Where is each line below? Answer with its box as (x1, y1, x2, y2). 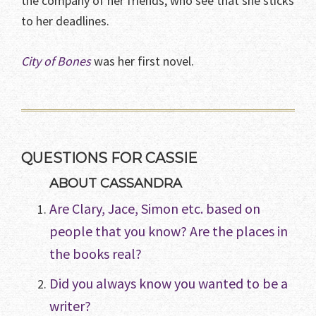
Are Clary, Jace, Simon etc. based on (49, 200, 260, 218)
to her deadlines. (21, 13, 109, 30)
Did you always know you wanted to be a (49, 274, 288, 293)
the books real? (49, 245, 142, 263)
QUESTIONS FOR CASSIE (21, 150, 197, 167)
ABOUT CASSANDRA (49, 176, 182, 192)
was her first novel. (91, 53, 194, 70)
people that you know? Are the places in (49, 222, 288, 241)
